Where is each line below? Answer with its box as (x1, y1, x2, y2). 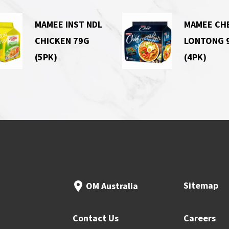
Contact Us (72, 212, 119, 224)
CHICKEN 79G (34, 35, 89, 47)
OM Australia (85, 180, 138, 192)
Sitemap (184, 179, 218, 191)
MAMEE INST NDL (34, 18, 102, 30)
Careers (184, 212, 216, 224)
